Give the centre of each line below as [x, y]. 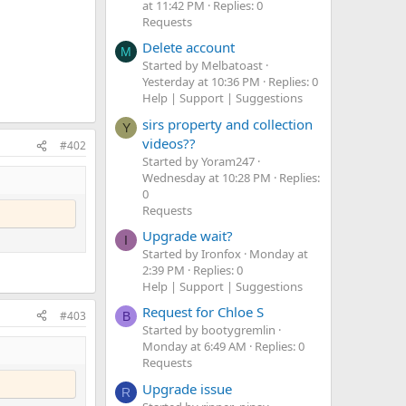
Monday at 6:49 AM [194, 347]
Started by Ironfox [192, 254]
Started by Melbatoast [203, 66]
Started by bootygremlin [209, 330]
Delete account [188, 48]
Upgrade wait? [188, 236]
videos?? [169, 143]
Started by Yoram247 [198, 161]
